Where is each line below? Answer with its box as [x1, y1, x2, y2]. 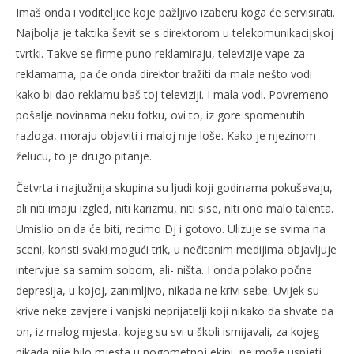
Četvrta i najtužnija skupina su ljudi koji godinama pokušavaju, [16, 180, 333, 195]
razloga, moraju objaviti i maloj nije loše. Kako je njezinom [16, 128, 316, 143]
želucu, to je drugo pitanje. [16, 149, 152, 164]
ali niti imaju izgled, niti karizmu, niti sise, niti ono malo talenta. [16, 201, 333, 216]
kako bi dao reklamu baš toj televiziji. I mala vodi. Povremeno [16, 87, 329, 102]
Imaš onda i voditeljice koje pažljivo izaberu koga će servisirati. [16, 5, 335, 20]
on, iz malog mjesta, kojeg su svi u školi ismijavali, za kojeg [16, 324, 319, 339]
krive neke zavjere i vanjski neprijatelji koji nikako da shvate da [16, 303, 333, 318]
